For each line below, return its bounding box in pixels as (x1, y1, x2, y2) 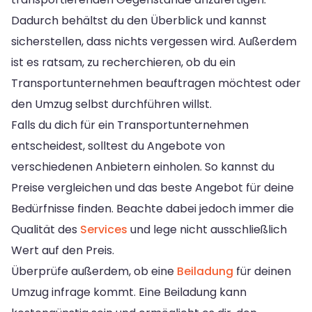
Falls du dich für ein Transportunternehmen (11, 116, 249, 133)
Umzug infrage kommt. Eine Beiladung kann (11, 283, 247, 300)
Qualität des (11, 221, 80, 237)
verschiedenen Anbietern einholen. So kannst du (11, 158, 274, 175)
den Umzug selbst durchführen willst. (11, 95, 212, 112)
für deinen (233, 263, 291, 279)
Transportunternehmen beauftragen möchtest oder (11, 75, 301, 91)
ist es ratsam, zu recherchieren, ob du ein (11, 54, 235, 70)
